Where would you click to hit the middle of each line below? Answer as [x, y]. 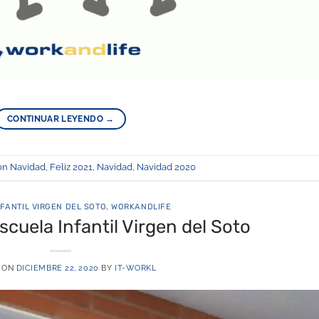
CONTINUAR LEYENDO [56, 119]
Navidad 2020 [166, 167]
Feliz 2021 [71, 167]
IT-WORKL [135, 267]
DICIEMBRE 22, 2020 [57, 267]
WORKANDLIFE [141, 206]
